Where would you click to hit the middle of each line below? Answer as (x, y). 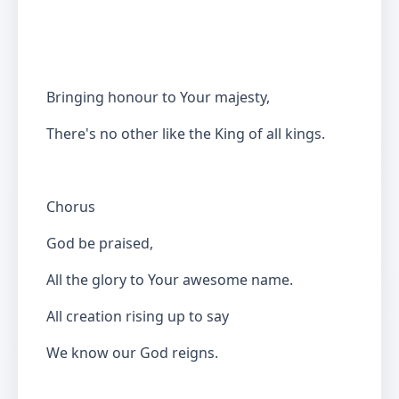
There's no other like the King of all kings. (186, 134)
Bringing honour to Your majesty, (158, 97)
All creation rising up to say (138, 316)
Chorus (71, 207)
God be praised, (100, 243)
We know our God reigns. (132, 353)
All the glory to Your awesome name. (170, 280)
